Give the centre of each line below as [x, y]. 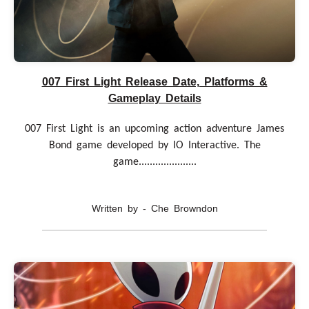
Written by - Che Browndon [154, 209]
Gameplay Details [154, 99]
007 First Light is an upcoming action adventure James [154, 129]
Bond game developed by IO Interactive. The [154, 146]
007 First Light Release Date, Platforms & [154, 82]
